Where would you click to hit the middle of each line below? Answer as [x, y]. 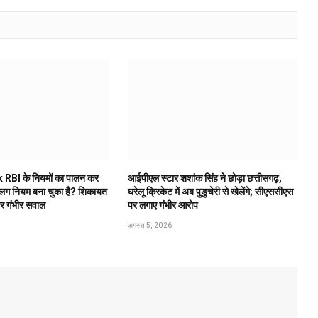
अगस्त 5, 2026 [150, 225]
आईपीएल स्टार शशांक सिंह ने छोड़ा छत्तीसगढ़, [204, 178]
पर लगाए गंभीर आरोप [163, 205]
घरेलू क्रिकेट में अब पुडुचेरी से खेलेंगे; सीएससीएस [210, 191]
